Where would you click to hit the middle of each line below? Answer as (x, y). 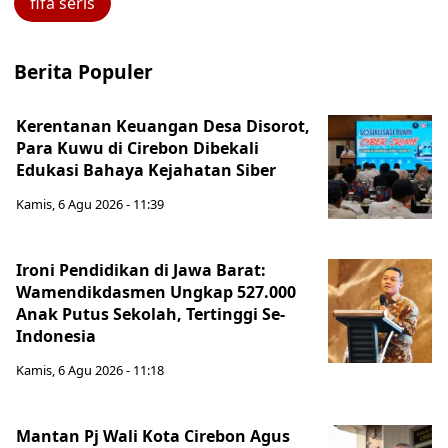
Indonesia (56, 336)
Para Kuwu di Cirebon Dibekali (137, 148)
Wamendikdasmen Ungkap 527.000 (156, 292)
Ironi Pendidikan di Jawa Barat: (141, 270)
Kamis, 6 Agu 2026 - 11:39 (90, 204)
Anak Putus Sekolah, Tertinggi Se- (150, 314)
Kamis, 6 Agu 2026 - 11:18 (90, 370)
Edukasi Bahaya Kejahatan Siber (146, 170)
